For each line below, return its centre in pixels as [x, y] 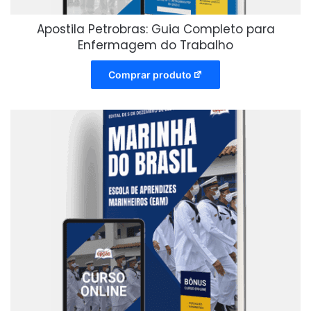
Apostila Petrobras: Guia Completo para [155, 29]
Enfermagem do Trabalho [155, 45]
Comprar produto [150, 74]
